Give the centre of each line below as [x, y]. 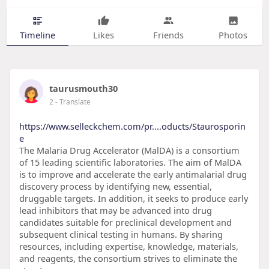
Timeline [37, 35]
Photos [233, 35]
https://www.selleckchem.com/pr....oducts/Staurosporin [132, 126]
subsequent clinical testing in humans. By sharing [121, 234]
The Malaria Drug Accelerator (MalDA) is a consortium [129, 150]
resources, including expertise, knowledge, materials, [128, 246]
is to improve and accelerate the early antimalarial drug [133, 174]
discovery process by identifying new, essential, [115, 186]
